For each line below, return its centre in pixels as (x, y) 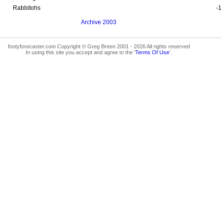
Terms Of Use (152, 52)
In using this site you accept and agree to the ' (80, 52)
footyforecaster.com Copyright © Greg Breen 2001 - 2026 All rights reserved (99, 46)
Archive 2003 (99, 22)
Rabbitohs (27, 8)
